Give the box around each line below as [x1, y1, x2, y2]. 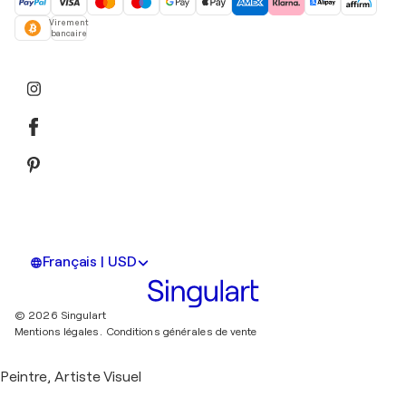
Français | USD [43, 254, 137, 271]
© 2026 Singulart [14, 309, 107, 323]
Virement [49, 18, 89, 28]
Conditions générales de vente [105, 325, 257, 339]
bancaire [51, 29, 87, 39]
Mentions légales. [14, 325, 102, 339]
